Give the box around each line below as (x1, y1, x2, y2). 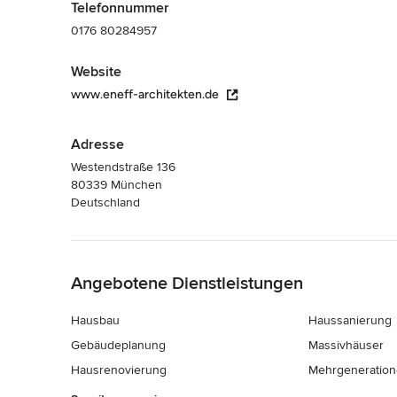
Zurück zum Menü (71, 241, 173, 257)
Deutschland (71, 194, 140, 210)
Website (71, 62, 121, 81)
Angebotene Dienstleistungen (71, 272, 303, 294)
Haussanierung (307, 312, 392, 328)
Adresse (71, 135, 124, 153)
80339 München (71, 176, 162, 192)
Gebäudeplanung (71, 337, 166, 353)
